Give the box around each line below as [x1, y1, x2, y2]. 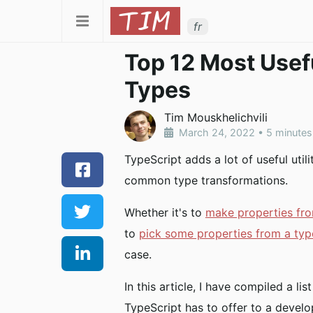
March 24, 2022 [175, 126, 258, 138]
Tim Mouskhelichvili [164, 110, 268, 124]
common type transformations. [124, 173, 288, 187]
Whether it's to [124, 205, 205, 219]
